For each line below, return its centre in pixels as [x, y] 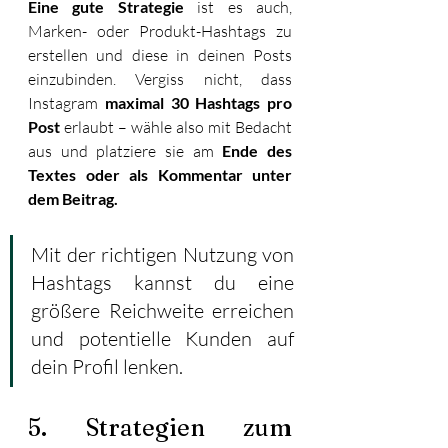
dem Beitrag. [73, 198]
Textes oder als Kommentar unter [160, 174]
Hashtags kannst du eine [162, 282]
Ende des [257, 150]
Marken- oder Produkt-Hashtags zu [160, 30]
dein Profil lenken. [107, 366]
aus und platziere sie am [125, 150]
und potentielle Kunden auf [162, 338]
